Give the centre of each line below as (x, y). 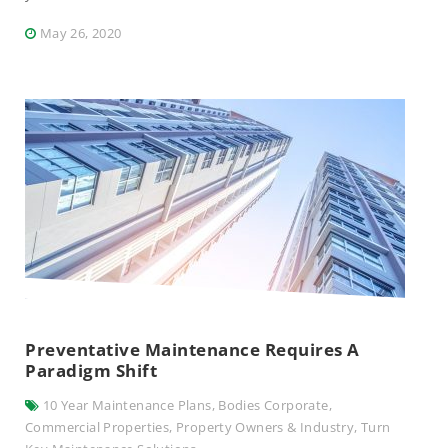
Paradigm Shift (91, 370)
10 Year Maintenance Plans (127, 405)
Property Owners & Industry (265, 427)
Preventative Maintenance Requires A (192, 349)
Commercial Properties (97, 427)
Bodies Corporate (273, 405)
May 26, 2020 (80, 33)
